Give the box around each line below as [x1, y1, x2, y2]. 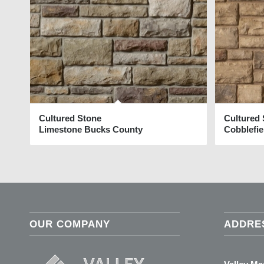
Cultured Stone [39, 113, 101, 124]
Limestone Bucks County [39, 124, 143, 135]
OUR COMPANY [29, 218, 110, 229]
